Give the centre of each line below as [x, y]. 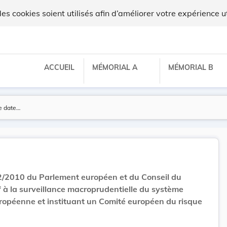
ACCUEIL [59, 67]
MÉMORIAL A [116, 67]
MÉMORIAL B [192, 67]
